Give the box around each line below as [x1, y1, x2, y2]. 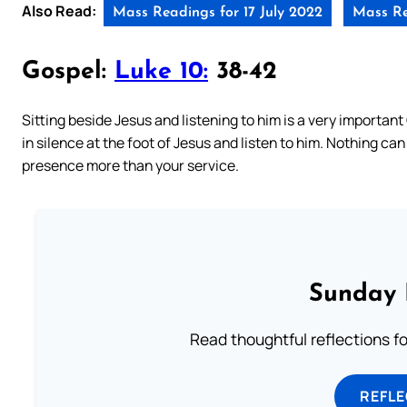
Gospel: [22, 60, 114, 85]
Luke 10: [114, 60, 208, 85]
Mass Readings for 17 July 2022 [113, 5, 323, 20]
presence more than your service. [22, 154, 239, 175]
